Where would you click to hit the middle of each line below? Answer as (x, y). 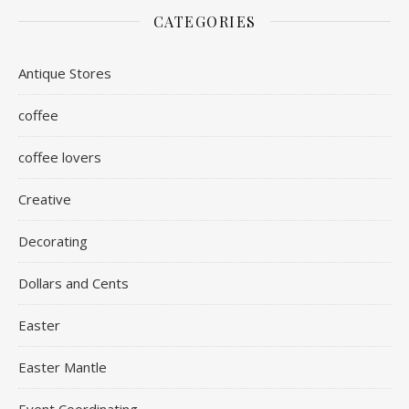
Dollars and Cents (73, 283)
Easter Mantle (63, 367)
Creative (45, 199)
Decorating (53, 241)
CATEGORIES (204, 21)
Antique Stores (65, 73)
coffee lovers (60, 157)
